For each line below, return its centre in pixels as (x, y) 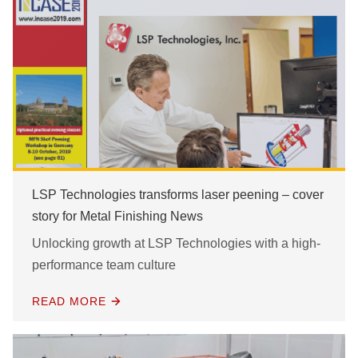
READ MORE (69, 302)
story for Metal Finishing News (117, 217)
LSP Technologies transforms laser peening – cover (178, 195)
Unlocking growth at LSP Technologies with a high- (176, 244)
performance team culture (104, 265)
